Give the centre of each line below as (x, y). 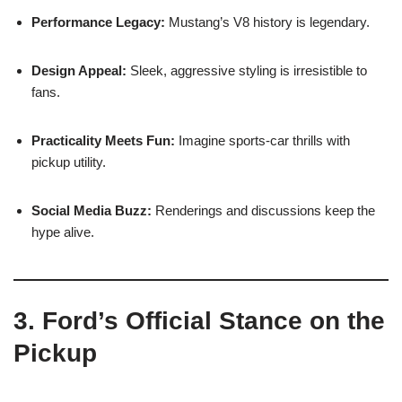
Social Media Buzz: (92, 210)
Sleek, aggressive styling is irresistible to (247, 70)
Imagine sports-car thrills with (262, 140)
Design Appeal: (79, 70)
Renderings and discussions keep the (263, 210)
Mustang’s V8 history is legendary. (267, 22)
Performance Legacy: (98, 22)
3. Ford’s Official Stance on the (199, 320)
